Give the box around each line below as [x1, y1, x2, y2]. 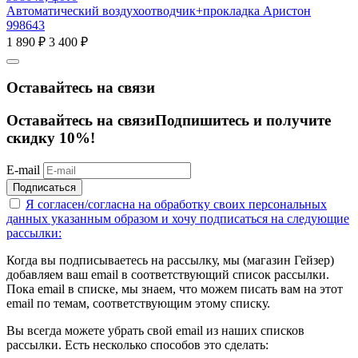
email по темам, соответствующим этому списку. [6, 296, 270, 310]
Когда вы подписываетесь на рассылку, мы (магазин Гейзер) [6, 253, 334, 267]
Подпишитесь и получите [155, 112, 331, 129]
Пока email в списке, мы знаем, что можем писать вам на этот [6, 281, 343, 296]
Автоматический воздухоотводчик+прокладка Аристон [6, 3, 311, 18]
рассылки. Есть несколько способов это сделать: [6, 337, 268, 352]
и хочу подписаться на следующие [158, 211, 349, 225]
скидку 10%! [6, 129, 95, 147]
